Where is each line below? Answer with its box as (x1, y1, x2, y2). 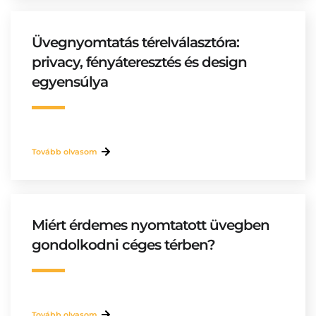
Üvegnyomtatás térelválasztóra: (32, 34, 239, 51)
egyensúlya (32, 73, 108, 90)
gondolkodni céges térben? (32, 236, 215, 253)
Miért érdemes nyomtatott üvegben (32, 217, 269, 233)
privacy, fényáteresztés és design (32, 54, 247, 71)
